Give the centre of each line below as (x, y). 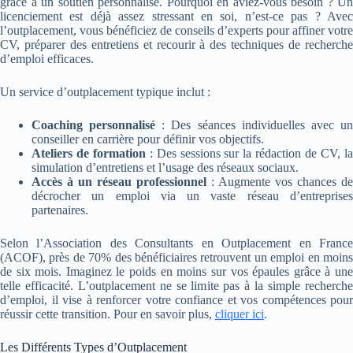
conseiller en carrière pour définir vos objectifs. (148, 139)
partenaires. (60, 210)
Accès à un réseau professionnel (119, 181)
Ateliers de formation (89, 153)
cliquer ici (240, 314)
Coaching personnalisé (94, 124)
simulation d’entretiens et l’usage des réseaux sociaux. (165, 167)
